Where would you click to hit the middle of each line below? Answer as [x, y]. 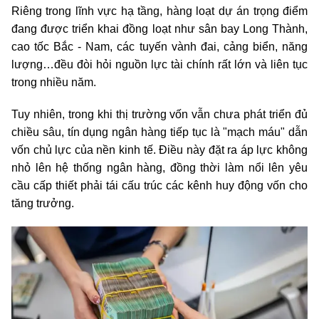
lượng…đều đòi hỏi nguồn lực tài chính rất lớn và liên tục [159, 64]
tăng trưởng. [43, 203]
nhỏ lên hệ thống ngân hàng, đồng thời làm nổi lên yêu [159, 168]
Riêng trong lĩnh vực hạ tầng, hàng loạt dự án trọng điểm [159, 11]
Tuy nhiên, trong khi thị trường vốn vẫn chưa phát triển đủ [159, 114]
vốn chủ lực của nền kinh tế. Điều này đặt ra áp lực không [159, 150]
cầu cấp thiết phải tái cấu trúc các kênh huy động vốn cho [159, 185]
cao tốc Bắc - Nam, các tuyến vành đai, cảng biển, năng [159, 47]
